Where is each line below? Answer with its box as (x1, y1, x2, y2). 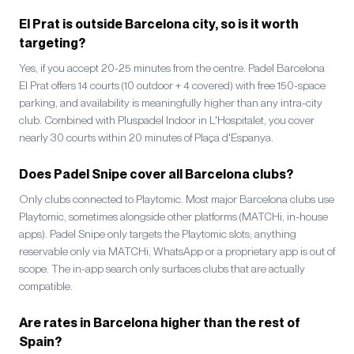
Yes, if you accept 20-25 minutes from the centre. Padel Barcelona (19, 62, 325, 74)
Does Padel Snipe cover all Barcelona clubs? (19, 167, 293, 182)
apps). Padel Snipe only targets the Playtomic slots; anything (19, 228, 296, 240)
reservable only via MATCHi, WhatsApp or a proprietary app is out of (19, 245, 335, 258)
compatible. (19, 280, 73, 292)
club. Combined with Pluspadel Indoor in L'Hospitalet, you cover (19, 114, 314, 126)
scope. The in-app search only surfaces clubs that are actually (19, 262, 305, 275)
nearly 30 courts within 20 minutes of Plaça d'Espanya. (19, 131, 273, 144)
